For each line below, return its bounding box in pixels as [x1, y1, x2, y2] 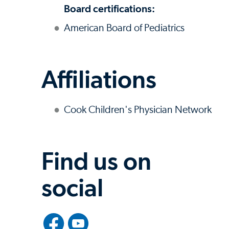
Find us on [41, 146, 151, 175]
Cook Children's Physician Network [64, 104, 212, 115]
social [41, 173, 103, 202]
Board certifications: [64, 2, 155, 15]
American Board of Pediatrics [64, 22, 185, 33]
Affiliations [41, 64, 156, 94]
